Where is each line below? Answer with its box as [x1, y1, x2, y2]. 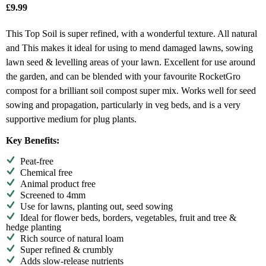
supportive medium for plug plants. [6, 114, 137, 124]
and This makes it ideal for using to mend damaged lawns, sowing [6, 43, 253, 53]
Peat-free [20, 156, 53, 166]
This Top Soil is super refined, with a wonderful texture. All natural [6, 28, 257, 39]
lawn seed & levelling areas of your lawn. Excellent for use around [6, 57, 255, 67]
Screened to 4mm [20, 190, 85, 200]
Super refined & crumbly [20, 245, 113, 255]
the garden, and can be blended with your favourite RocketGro [6, 71, 240, 81]
